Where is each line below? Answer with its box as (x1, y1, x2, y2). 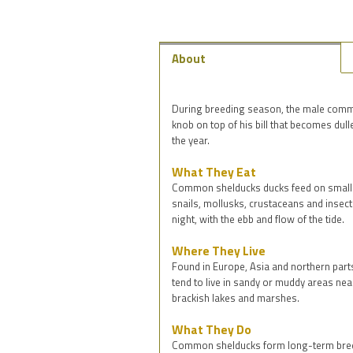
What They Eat (172, 162, 256, 181)
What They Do (172, 319, 251, 339)
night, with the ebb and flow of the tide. (172, 210, 344, 227)
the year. (172, 132, 210, 148)
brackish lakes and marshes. (172, 289, 299, 306)
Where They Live (172, 240, 266, 260)
